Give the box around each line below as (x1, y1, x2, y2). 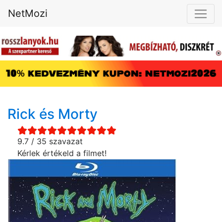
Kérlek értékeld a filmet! (17, 148, 107, 159)
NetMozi (8, 7, 48, 19)
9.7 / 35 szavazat (17, 136, 83, 147)
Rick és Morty (7, 106, 98, 123)
